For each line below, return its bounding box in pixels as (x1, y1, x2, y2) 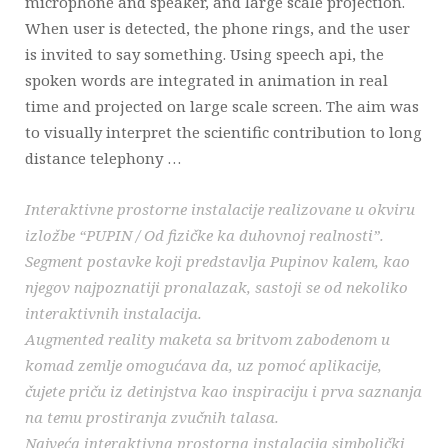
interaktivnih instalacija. (25, 302, 202, 323)
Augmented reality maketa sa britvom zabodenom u (25, 328, 390, 349)
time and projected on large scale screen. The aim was (25, 95, 419, 116)
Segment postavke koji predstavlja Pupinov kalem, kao (25, 250, 410, 271)
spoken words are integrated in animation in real (25, 69, 388, 90)
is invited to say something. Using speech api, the (25, 43, 384, 64)
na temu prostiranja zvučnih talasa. (25, 406, 279, 427)
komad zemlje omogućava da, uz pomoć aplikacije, (25, 354, 382, 375)
